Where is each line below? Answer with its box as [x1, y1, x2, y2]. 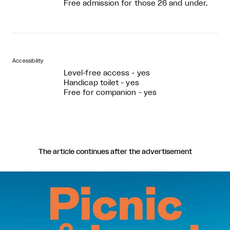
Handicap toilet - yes [64, 79, 139, 87]
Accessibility [12, 58, 44, 64]
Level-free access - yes [64, 69, 150, 77]
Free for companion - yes [64, 88, 157, 97]
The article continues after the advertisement [38, 148, 192, 156]
